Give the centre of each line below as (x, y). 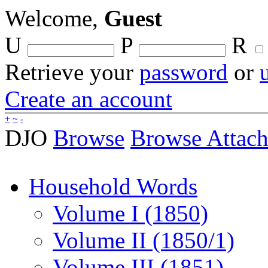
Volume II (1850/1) (144, 240)
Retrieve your (72, 72)
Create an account (89, 99)
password (184, 72)
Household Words (113, 186)
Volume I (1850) (130, 213)
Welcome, (54, 18)
